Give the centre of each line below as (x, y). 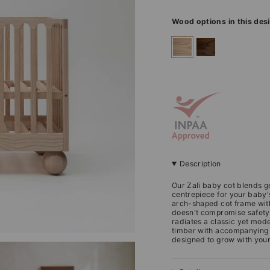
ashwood (191, 42)
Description (200, 164)
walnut (209, 42)
